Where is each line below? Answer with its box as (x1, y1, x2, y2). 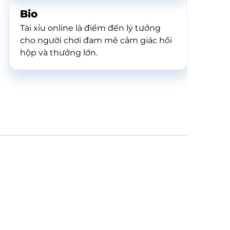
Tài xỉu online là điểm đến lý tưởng (20, 23, 161, 33)
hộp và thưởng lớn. (20, 48, 98, 57)
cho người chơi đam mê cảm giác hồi (20, 35, 172, 45)
